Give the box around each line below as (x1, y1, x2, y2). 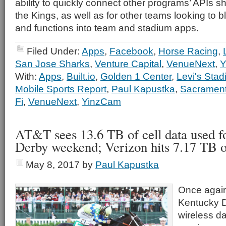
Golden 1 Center (100, 71, 172, 82)
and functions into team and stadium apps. (15, 22, 199, 33)
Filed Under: (27, 45, 82, 56)
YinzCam (82, 96, 121, 107)
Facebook (109, 45, 153, 56)
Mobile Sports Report (15, 83, 106, 94)
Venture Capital (95, 58, 161, 69)
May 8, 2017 (26, 159, 80, 170)
